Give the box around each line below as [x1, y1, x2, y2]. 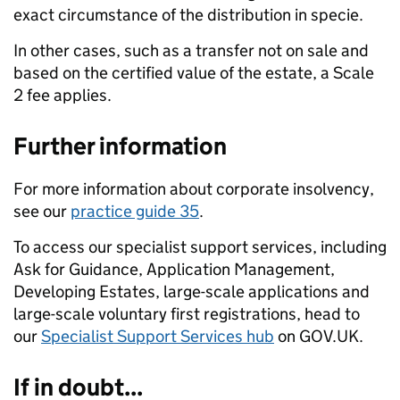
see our [13, 200, 71, 221]
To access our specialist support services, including [13, 236, 387, 257]
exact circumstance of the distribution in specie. [13, 4, 367, 25]
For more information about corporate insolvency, [13, 178, 374, 199]
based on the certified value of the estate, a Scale [13, 62, 374, 83]
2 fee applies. [13, 84, 115, 105]
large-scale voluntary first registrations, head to [13, 303, 360, 324]
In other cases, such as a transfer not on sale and [13, 39, 369, 61]
